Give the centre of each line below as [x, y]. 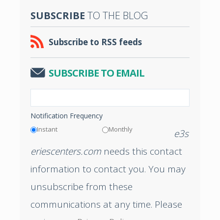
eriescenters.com [66, 151]
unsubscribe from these [82, 186]
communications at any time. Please [106, 204]
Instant [47, 129]
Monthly [120, 129]
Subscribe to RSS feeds [95, 42]
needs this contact [142, 151]
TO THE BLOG [116, 15]
